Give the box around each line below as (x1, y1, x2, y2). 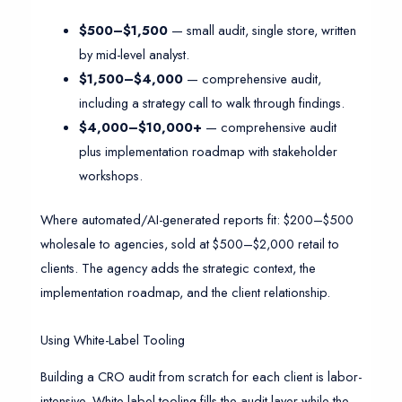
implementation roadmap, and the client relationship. (39, 283, 330, 302)
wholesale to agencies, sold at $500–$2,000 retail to (39, 234, 339, 254)
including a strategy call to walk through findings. (79, 93, 345, 113)
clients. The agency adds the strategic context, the (39, 258, 316, 278)
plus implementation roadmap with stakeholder (79, 142, 338, 162)
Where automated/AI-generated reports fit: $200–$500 (39, 210, 354, 230)
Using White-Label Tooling (39, 329, 185, 349)
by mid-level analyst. (79, 45, 190, 65)
